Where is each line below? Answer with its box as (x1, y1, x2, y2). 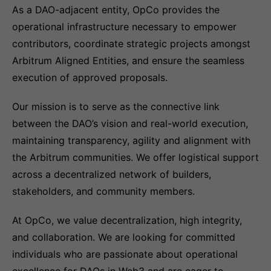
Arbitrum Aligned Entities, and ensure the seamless (12, 54, 244, 67)
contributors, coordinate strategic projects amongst (12, 38, 250, 50)
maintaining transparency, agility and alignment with (12, 134, 250, 146)
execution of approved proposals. (12, 71, 168, 83)
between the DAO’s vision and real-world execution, (12, 117, 248, 129)
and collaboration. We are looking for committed (12, 231, 235, 243)
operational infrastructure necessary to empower (12, 21, 237, 33)
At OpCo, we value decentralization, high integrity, (12, 214, 242, 226)
